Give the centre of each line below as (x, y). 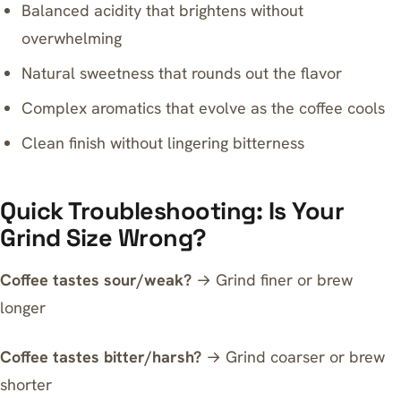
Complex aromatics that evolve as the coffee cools (204, 108)
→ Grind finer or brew (272, 280)
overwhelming (72, 38)
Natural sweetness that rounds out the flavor (182, 73)
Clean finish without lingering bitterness (163, 143)
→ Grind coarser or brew (293, 357)
